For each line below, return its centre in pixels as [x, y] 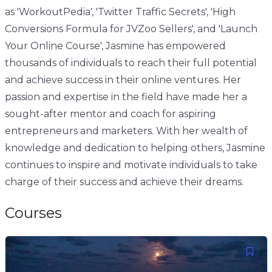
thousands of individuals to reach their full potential [131, 63]
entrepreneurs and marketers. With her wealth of [126, 131]
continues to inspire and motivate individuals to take [131, 165]
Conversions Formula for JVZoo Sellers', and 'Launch [131, 29]
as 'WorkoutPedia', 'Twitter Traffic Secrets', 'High [120, 12]
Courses [33, 213]
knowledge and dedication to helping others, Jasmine [135, 148]
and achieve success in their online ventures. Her [123, 80]
